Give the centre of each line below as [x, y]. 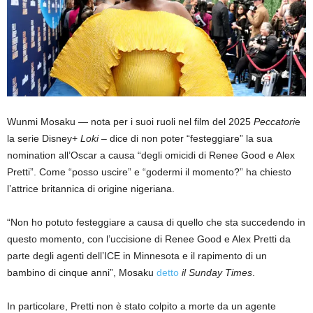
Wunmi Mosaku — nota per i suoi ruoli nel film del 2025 [130, 122]
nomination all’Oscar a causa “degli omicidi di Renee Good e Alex [151, 155]
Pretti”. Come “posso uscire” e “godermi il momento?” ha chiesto [149, 172]
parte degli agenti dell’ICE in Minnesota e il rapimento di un [137, 256]
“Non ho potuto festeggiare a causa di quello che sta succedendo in [156, 223]
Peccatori [274, 122]
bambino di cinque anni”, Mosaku [82, 273]
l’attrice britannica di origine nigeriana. [91, 189]
